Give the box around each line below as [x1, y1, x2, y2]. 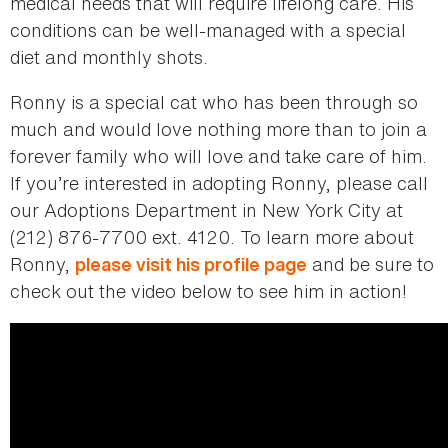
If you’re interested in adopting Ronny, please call [10, 169, 428, 196]
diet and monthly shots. [10, 43, 208, 70]
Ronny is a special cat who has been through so [10, 88, 418, 115]
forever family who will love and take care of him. [10, 142, 427, 169]
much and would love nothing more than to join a [10, 115, 427, 142]
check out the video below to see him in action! [10, 277, 407, 304]
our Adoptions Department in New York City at [10, 196, 403, 223]
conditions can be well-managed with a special [10, 16, 406, 43]
